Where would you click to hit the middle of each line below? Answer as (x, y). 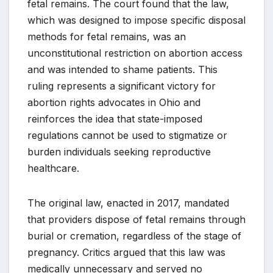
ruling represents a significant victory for (122, 86)
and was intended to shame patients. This (122, 69)
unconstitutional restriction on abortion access (135, 53)
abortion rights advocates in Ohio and (114, 102)
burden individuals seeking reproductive (119, 151)
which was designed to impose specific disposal (136, 20)
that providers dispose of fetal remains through (136, 219)
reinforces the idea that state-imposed (115, 119)
